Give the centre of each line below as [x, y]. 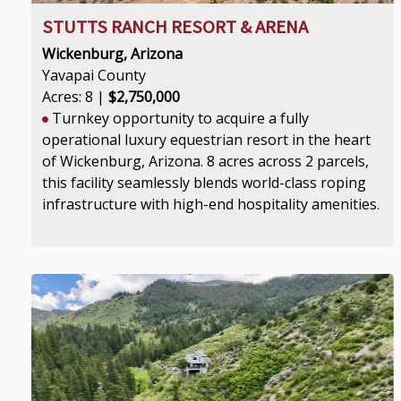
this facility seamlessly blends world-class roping [204, 183]
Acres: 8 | [75, 97]
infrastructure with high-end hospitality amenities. [211, 204]
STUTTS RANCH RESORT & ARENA [175, 27]
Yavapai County [94, 75]
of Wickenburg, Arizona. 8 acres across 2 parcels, [205, 161]
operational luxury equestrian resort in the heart [206, 140]
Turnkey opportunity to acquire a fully [179, 118]
